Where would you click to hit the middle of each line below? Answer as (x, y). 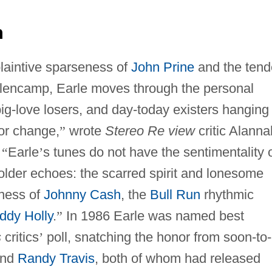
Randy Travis (56, 258)
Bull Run (175, 194)
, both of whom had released (177, 258)
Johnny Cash (82, 194)
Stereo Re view (150, 131)
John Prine (162, 67)
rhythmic (227, 194)
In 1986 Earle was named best (153, 216)
